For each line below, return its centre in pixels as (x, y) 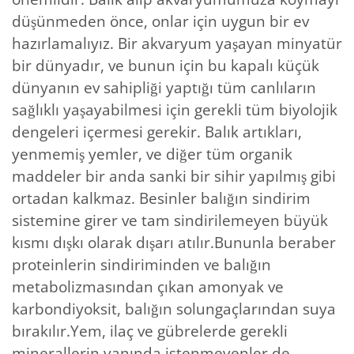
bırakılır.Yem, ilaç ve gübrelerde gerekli (150, 331)
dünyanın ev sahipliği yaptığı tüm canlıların (164, 87)
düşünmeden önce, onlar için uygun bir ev (160, 21)
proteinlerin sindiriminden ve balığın (141, 264)
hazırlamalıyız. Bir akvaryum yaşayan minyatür (177, 43)
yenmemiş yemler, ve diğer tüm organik (152, 154)
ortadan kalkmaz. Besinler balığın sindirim (161, 198)
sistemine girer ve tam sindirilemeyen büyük (170, 220)
